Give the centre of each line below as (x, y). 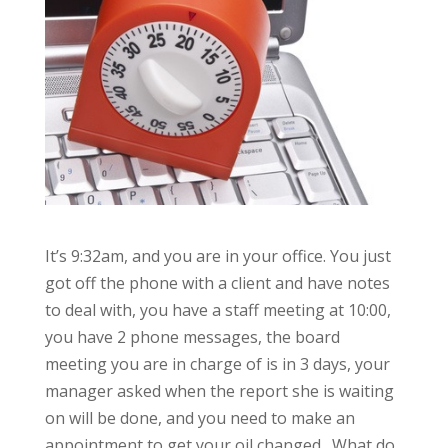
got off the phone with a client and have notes (217, 283)
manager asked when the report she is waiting (219, 391)
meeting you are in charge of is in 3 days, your (217, 364)
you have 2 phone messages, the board (192, 337)
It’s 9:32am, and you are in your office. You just (217, 256)
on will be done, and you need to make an (199, 418)
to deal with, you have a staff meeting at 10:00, (217, 310)
